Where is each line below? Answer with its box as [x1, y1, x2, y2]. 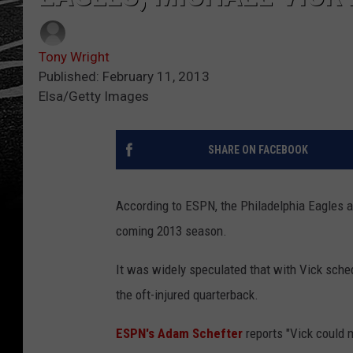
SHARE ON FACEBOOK [207, 143, 308, 156]
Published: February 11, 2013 [39, 68, 210, 84]
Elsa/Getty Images [39, 87, 149, 104]
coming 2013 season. [116, 222, 227, 239]
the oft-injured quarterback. [116, 286, 258, 303]
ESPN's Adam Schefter [116, 325, 243, 341]
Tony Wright [39, 48, 110, 65]
